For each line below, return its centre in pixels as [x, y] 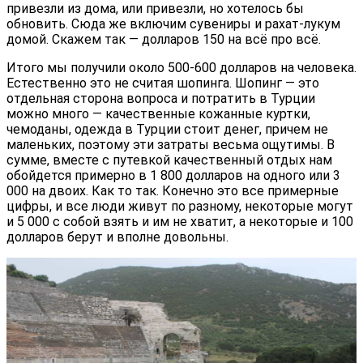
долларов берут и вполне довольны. [117, 237]
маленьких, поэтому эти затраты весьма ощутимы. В [171, 145]
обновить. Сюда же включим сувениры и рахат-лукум [173, 24]
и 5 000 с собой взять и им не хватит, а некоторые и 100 [180, 222]
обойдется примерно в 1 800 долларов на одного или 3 [173, 176]
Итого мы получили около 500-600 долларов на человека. [181, 68]
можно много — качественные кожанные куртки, [158, 114]
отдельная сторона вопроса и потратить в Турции [161, 99]
